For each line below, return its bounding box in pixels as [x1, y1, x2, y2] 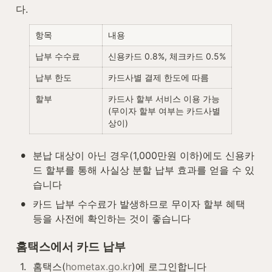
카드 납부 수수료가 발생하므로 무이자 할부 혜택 [33, 197, 245, 210]
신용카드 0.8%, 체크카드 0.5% [108, 50, 226, 61]
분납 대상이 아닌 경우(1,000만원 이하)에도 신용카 [33, 149, 254, 161]
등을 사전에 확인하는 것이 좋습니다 [33, 212, 191, 225]
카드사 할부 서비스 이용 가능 [108, 93, 220, 104]
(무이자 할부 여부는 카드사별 [108, 105, 220, 116]
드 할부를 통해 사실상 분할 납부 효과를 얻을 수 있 [33, 163, 254, 176]
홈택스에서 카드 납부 [16, 239, 126, 254]
